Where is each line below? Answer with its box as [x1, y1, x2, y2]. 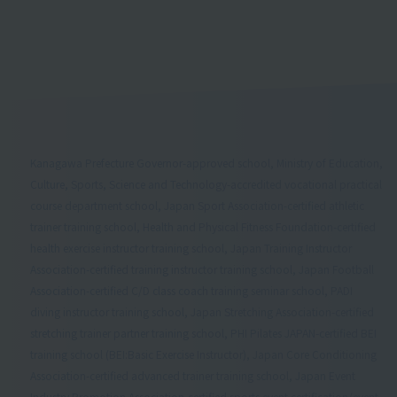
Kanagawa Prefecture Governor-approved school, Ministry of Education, [29, 154, 383, 170]
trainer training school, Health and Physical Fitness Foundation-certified [29, 218, 376, 234]
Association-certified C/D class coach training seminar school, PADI [29, 282, 353, 298]
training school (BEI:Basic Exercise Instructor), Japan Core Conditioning [29, 346, 377, 362]
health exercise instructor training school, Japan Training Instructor [29, 239, 352, 255]
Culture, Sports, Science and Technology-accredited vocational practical [29, 175, 382, 191]
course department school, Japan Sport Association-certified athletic [29, 197, 364, 213]
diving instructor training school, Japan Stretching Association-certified [29, 303, 374, 319]
